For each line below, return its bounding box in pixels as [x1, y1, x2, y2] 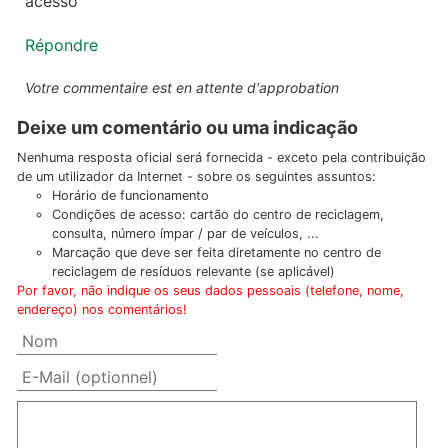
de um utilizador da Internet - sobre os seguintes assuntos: [17, 168, 376, 184]
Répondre [25, 34, 98, 55]
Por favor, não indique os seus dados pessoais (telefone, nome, [17, 282, 404, 298]
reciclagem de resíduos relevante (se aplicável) [52, 263, 335, 279]
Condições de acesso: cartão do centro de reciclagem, [52, 206, 384, 222]
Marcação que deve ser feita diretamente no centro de [52, 244, 381, 260]
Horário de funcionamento [52, 187, 209, 203]
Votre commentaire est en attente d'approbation [25, 78, 339, 96]
